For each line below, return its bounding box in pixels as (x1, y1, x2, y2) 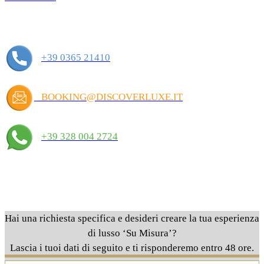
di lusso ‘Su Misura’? (87, 227, 177, 239)
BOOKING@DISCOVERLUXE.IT (39, 91, 183, 103)
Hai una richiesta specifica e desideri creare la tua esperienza (5, 213, 259, 225)
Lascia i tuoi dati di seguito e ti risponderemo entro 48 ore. (10, 242, 254, 254)
